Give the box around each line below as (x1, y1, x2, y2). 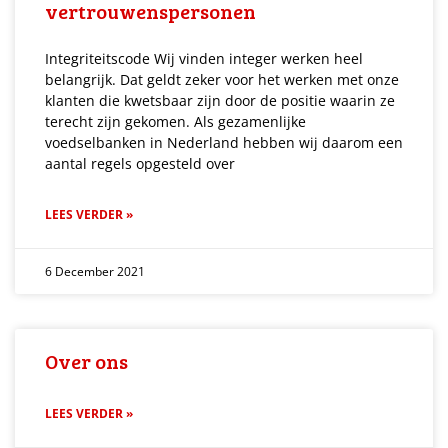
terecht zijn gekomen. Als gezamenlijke (45, 111, 306, 131)
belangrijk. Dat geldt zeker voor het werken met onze (45, 69, 399, 89)
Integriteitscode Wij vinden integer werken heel (45, 48, 363, 68)
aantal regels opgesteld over (45, 153, 235, 173)
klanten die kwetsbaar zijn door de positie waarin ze (45, 90, 395, 110)
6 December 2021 (45, 262, 145, 280)
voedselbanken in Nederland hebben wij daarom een (45, 132, 403, 152)
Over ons (45, 346, 128, 375)
